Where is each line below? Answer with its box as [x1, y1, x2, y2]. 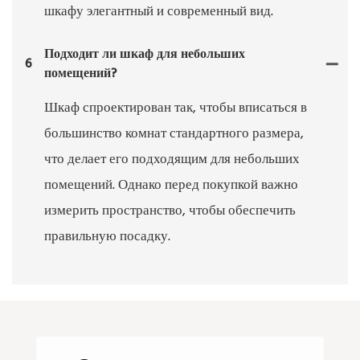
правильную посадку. [44, 226, 170, 248]
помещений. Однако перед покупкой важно [44, 174, 298, 197]
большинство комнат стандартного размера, [44, 123, 304, 145]
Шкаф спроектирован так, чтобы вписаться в [44, 97, 307, 120]
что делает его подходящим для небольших [44, 149, 300, 171]
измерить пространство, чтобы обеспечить [44, 200, 296, 223]
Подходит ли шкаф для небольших [44, 44, 245, 66]
